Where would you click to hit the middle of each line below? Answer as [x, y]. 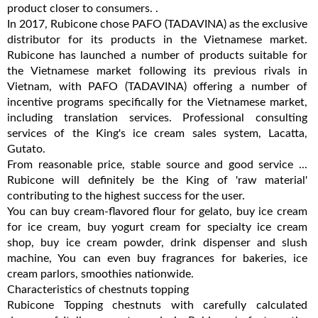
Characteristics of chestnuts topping [98, 289]
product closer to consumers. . [83, 8]
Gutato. [26, 149]
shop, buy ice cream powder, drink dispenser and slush [157, 242]
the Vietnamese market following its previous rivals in [157, 71]
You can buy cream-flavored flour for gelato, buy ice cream [157, 211]
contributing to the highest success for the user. [126, 196]
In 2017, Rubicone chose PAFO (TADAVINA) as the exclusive [157, 24]
